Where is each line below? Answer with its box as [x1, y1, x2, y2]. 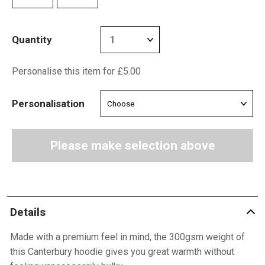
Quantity [12, 33, 52, 46]
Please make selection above [50, 138, 215, 153]
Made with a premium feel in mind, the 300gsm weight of [9, 231, 245, 243]
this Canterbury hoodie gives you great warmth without [9, 246, 234, 257]
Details [9, 205, 46, 219]
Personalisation [12, 97, 85, 109]
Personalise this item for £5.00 [12, 66, 141, 77]
